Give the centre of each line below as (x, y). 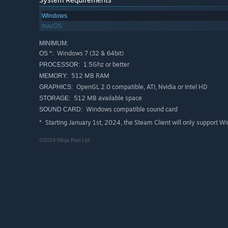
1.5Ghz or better (106, 65)
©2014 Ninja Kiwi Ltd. (65, 140)
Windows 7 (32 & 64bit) (90, 53)
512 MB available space (107, 98)
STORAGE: (55, 98)
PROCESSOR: (60, 65)
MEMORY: (53, 76)
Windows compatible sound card (131, 109)
